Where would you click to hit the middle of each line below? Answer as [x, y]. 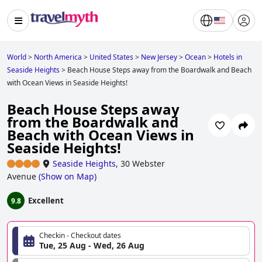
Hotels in [228, 57]
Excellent [46, 201]
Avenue [22, 177]
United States [111, 57]
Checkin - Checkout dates [80, 236]
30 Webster [143, 164]
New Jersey [159, 57]
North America [58, 57]
